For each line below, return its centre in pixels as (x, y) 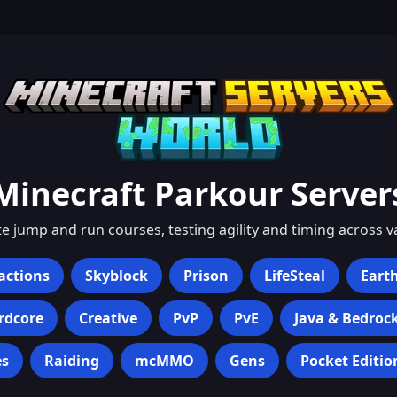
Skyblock (116, 275)
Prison (206, 275)
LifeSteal (294, 275)
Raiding (71, 360)
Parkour (218, 193)
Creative (108, 318)
